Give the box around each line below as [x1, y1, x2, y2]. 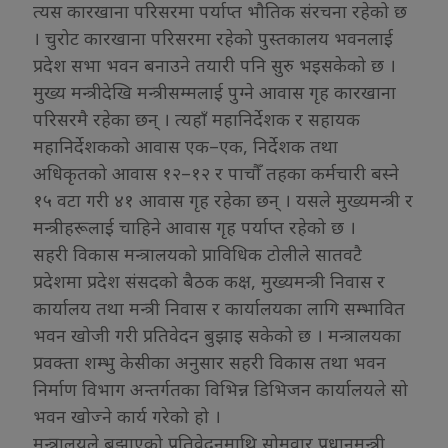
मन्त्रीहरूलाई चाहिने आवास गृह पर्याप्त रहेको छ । [33, 215, 356, 240]
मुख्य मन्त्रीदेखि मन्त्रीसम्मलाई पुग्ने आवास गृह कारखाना [33, 80, 396, 105]
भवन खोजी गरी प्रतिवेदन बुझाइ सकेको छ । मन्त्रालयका [33, 323, 401, 348]
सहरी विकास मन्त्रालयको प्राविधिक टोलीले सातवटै [33, 242, 362, 267]
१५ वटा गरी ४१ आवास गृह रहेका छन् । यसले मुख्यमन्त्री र [33, 188, 413, 213]
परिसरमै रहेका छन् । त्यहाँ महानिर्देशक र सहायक [33, 107, 360, 132]
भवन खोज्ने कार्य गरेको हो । [33, 404, 221, 429]
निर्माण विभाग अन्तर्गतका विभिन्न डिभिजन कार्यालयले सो [33, 377, 408, 402]
